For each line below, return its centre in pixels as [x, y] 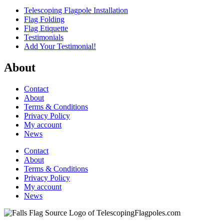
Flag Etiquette [46, 28]
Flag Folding [44, 19]
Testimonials [44, 37]
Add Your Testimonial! [60, 46]
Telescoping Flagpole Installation [76, 10]
